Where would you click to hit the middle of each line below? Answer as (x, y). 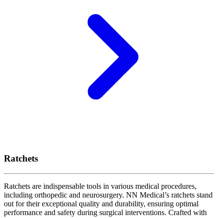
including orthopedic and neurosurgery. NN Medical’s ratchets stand (108, 195)
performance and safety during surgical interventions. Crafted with (105, 213)
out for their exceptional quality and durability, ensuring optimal (101, 204)
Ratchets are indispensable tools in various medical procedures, (100, 186)
